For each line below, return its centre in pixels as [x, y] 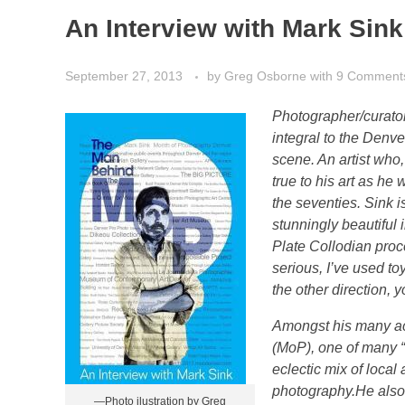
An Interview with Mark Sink [234, 28]
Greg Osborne [267, 75]
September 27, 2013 [124, 75]
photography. [314, 391]
